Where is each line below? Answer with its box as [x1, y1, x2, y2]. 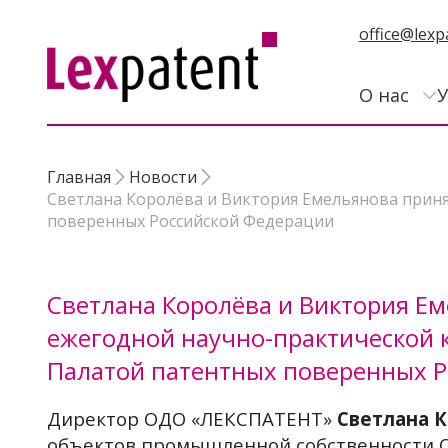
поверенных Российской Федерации [47, 210, 334, 232]
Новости [129, 166, 197, 188]
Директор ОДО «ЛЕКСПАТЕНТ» [47, 405, 337, 431]
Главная [47, 166, 111, 188]
